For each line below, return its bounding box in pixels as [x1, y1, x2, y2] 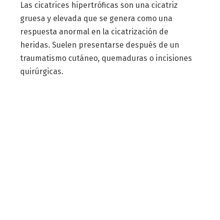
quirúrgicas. [20, 66, 63, 76]
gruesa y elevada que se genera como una [20, 13, 172, 23]
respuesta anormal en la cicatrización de [20, 27, 168, 36]
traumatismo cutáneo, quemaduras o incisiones [20, 53, 192, 63]
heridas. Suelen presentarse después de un [20, 40, 179, 50]
